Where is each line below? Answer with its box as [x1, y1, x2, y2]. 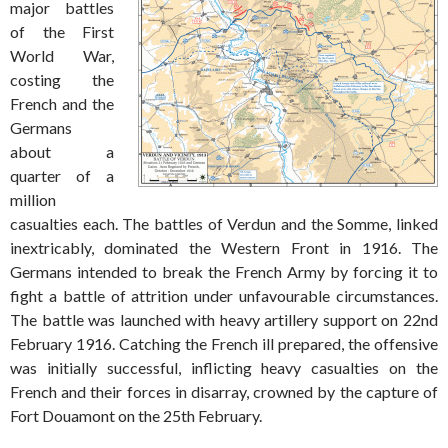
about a [10, 142, 114, 162]
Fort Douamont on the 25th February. [10, 406, 262, 426]
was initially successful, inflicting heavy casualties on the [10, 358, 438, 378]
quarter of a [10, 166, 114, 186]
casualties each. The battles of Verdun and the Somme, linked [10, 214, 438, 234]
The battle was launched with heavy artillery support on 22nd [10, 310, 438, 330]
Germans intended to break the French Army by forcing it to [10, 262, 438, 282]
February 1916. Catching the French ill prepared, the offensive [10, 334, 438, 354]
